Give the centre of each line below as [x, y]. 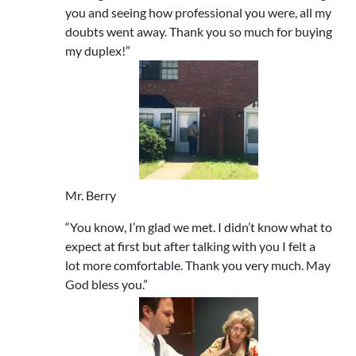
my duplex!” [98, 50]
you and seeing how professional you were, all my [198, 12]
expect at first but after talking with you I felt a [190, 246]
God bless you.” [106, 284]
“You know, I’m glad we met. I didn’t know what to [199, 226]
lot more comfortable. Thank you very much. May [198, 265]
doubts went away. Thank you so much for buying [199, 31]
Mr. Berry [91, 195]
